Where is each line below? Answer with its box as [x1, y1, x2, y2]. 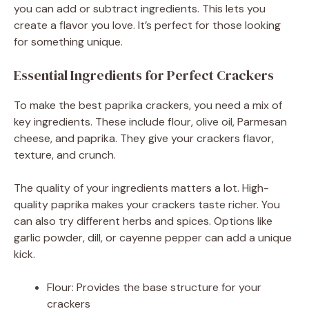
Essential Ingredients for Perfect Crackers [14, 66, 274, 86]
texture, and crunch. [14, 148, 116, 163]
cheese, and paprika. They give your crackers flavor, [14, 131, 274, 146]
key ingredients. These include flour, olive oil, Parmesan [14, 114, 287, 130]
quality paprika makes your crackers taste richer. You [14, 197, 280, 212]
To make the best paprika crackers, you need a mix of [14, 98, 282, 113]
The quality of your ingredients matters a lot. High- [14, 181, 269, 196]
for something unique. [14, 34, 123, 50]
